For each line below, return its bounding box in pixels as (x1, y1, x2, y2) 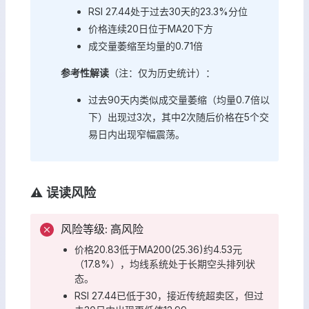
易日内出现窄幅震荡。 (88, 128, 185, 140)
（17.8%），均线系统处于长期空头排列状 (74, 258, 255, 270)
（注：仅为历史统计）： (109, 67, 215, 79)
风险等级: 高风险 (61, 222, 143, 236)
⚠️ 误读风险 (30, 186, 96, 200)
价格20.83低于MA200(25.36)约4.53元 (74, 243, 242, 255)
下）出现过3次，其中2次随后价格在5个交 (88, 111, 269, 123)
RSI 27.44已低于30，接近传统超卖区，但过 (74, 290, 263, 301)
